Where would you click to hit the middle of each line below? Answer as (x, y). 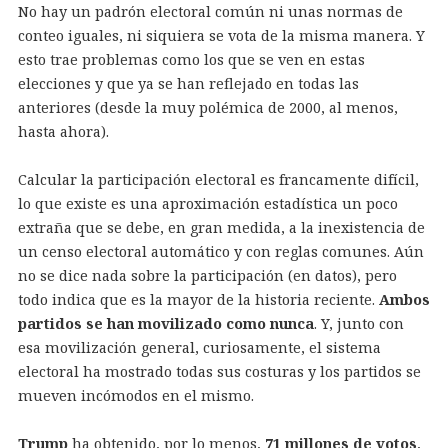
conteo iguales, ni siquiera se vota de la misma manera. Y (221, 35)
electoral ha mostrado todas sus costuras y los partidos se (219, 371)
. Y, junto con (358, 323)
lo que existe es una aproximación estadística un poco (207, 203)
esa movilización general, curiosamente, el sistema (199, 347)
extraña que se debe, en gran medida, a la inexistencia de (221, 227)
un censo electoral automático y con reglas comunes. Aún (220, 251)
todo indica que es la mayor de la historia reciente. (198, 299)
